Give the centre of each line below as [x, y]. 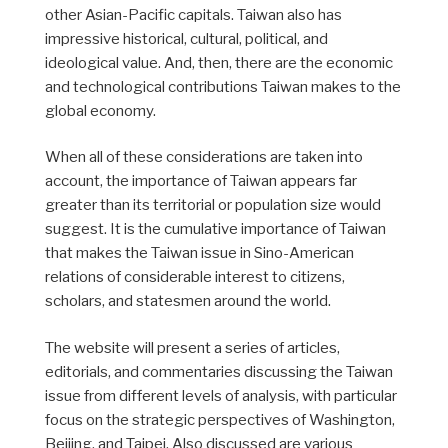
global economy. [100, 110]
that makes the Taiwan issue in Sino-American [199, 253]
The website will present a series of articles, [192, 347]
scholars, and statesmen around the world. [188, 301]
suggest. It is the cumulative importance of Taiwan [215, 229]
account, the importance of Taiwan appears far [201, 181]
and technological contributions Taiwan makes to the [223, 86]
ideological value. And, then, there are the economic [219, 62]
